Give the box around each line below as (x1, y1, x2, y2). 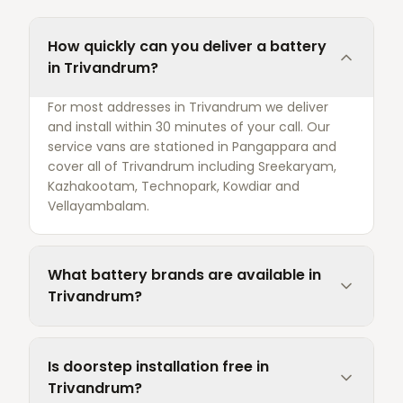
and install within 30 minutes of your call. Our (48, 118, 330, 136)
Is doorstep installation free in (48, 356, 269, 377)
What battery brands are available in (48, 264, 321, 285)
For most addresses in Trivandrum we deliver (48, 98, 328, 116)
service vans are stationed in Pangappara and (48, 138, 336, 156)
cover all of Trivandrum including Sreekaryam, (48, 157, 336, 175)
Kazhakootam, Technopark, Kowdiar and (48, 177, 300, 195)
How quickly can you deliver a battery (48, 36, 327, 57)
